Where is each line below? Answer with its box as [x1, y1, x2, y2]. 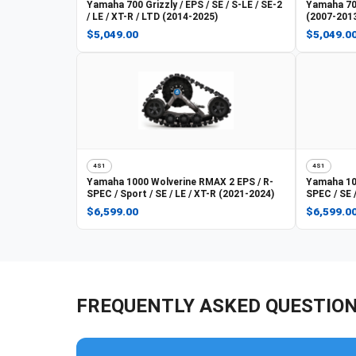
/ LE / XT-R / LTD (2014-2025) [87, 10, 218, 22]
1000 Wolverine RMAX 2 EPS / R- [126, 176, 273, 188]
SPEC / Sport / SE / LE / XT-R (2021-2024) [87, 188, 274, 199]
